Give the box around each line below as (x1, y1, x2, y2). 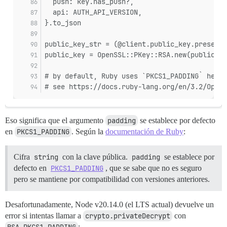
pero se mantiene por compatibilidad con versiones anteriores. (14, 175, 210, 184)
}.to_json (45, 18, 81, 28)
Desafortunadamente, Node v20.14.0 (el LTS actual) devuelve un (5, 200, 214, 209)
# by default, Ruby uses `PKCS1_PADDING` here (45, 71, 223, 81)
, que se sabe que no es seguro (105, 164, 202, 173)
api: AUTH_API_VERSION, (45, 8, 142, 17)
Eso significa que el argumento (5, 116, 105, 125)
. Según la (71, 127, 105, 136)
